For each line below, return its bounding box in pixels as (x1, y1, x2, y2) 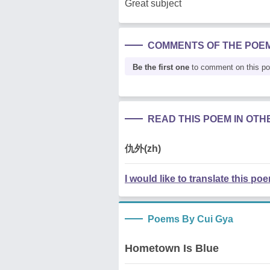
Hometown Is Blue (125, 242, 219, 254)
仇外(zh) (125, 143, 161, 154)
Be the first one (133, 63, 189, 72)
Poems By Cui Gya (148, 214, 233, 224)
